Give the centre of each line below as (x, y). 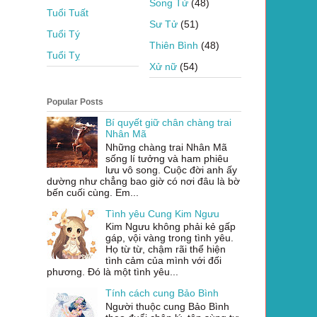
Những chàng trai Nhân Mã (166, 147)
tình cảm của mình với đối (163, 261)
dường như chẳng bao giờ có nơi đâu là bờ (143, 181)
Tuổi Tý (63, 34)
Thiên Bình (174, 45)
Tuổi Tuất (68, 12)
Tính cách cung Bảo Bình (162, 293)
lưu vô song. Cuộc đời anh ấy (171, 169)
